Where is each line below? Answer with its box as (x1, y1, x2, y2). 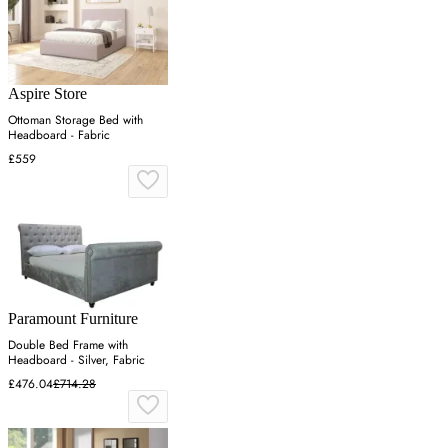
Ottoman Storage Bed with (8, 111, 143, 130)
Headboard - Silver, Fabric (8, 350, 145, 369)
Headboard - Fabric (8, 126, 110, 145)
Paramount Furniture (8, 309, 138, 327)
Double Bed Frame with (8, 335, 128, 354)
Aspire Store (8, 85, 87, 103)
